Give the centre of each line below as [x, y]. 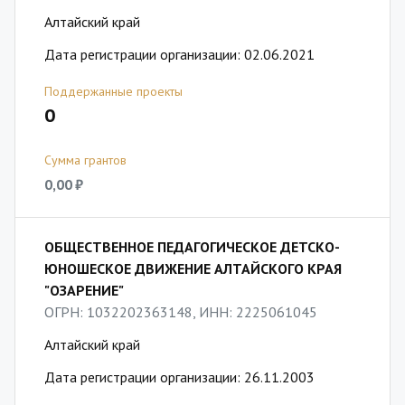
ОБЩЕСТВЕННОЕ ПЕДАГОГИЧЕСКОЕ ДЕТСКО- [192, 247]
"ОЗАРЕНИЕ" [84, 290]
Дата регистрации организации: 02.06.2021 [179, 54]
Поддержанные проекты [113, 91]
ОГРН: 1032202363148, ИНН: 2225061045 [181, 312]
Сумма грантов [85, 160]
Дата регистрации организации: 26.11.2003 [179, 377]
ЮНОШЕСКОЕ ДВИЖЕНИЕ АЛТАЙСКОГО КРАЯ [193, 268]
